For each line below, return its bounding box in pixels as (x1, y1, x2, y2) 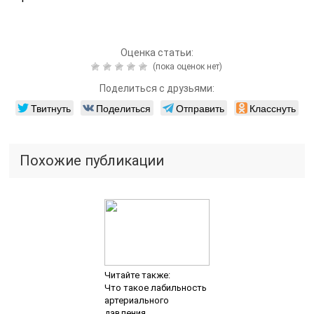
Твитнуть (30, 100, 71, 115)
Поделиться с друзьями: (99, 82, 214, 94)
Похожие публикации (20, 151, 165, 169)
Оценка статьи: (120, 46, 193, 58)
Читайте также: (104, 269, 170, 280)
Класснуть (249, 100, 296, 115)
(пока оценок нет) (151, 61, 223, 71)
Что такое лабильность (104, 282, 207, 293)
